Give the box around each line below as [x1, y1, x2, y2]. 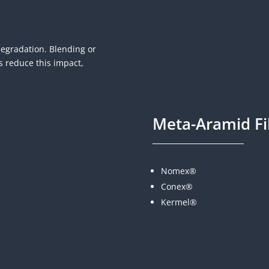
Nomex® [160, 165, 196, 177]
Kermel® [160, 196, 197, 208]
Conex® [160, 180, 193, 192]
